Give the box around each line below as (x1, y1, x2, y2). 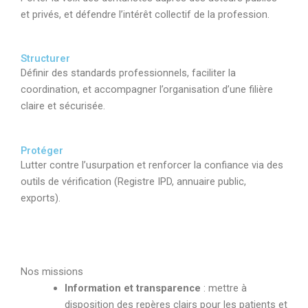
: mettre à (200, 282, 247, 295)
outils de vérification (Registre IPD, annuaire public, (21, 175, 246, 188)
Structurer (21, 52, 70, 65)
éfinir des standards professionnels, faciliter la (27, 67, 236, 80)
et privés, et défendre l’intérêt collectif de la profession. (21, 8, 269, 21)
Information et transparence (64, 282, 201, 295)
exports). (21, 191, 60, 204)
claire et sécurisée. (21, 100, 105, 113)
